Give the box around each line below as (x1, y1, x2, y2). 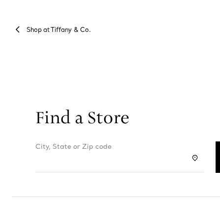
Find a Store (35, 106, 129, 129)
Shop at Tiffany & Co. (27, 27, 91, 34)
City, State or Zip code (35, 142, 111, 151)
